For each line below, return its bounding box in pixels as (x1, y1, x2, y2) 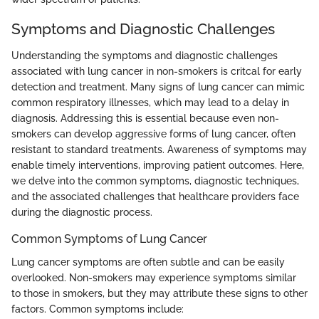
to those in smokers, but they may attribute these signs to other (11, 287, 308, 299)
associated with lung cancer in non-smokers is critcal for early (11, 66, 302, 78)
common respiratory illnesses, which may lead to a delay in (11, 97, 289, 109)
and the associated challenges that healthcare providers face (11, 191, 299, 203)
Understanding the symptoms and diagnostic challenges (11, 50, 278, 62)
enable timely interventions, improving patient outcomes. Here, (11, 159, 304, 172)
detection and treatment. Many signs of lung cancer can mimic (11, 81, 305, 93)
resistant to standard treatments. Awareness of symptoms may (11, 144, 307, 156)
